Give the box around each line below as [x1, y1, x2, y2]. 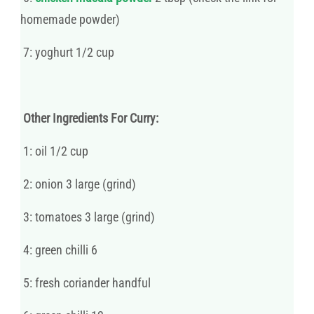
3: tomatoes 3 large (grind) [20, 209, 155, 224]
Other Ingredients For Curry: [20, 110, 158, 125]
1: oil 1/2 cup [20, 143, 88, 158]
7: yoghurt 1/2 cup [20, 44, 114, 60]
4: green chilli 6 [20, 242, 97, 257]
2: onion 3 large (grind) [20, 176, 136, 191]
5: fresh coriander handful [20, 275, 151, 290]
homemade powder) [20, 11, 120, 27]
